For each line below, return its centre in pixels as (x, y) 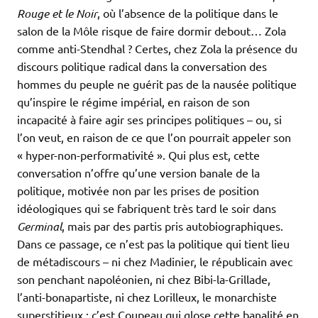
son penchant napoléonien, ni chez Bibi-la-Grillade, (144, 279)
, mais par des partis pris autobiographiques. (172, 225)
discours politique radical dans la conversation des (142, 66)
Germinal (39, 226)
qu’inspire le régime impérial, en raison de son (133, 101)
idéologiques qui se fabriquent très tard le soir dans (147, 208)
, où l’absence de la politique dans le (188, 12)
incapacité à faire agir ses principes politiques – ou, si (149, 119)
